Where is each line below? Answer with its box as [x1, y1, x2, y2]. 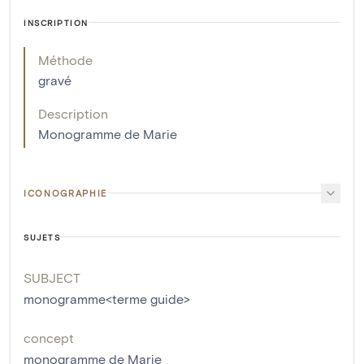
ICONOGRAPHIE [24, 187, 107, 198]
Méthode [38, 51, 93, 67]
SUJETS [24, 232, 60, 242]
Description [38, 105, 108, 121]
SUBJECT [24, 269, 80, 285]
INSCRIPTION [24, 17, 89, 28]
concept [24, 329, 74, 345]
